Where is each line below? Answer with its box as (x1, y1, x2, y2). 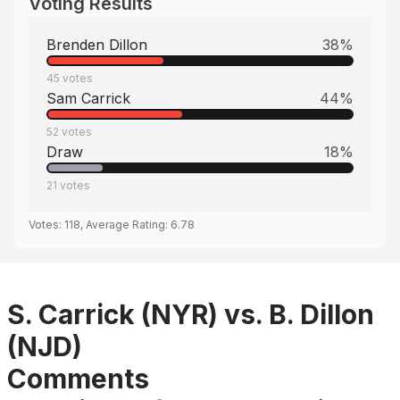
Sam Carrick (46, 89, 130, 107)
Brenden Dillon (46, 36, 147, 54)
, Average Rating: (80, 218, 171, 231)
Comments (7, 362, 149, 395)
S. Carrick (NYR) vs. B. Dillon (7, 298, 374, 330)
